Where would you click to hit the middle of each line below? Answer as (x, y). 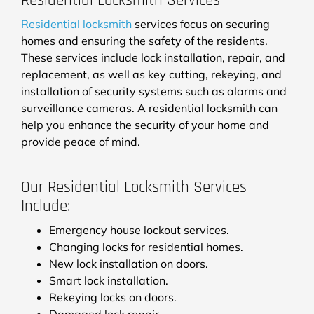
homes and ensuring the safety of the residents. (144, 40)
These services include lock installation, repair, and (153, 57)
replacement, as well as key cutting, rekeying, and (151, 74)
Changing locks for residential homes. (146, 246)
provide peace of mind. (81, 141)
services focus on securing (201, 23)
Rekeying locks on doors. (113, 297)
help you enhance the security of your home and (145, 124)
